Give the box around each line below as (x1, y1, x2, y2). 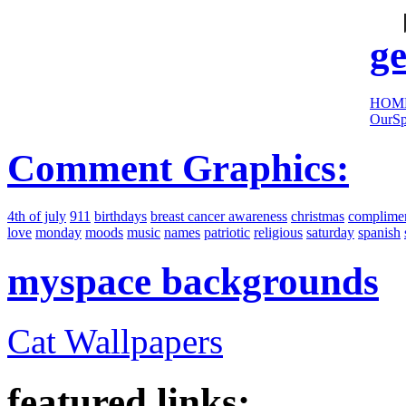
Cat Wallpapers (7, 322, 223, 362)
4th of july (7, 208, 66, 224)
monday (35, 224, 82, 240)
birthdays (94, 208, 147, 224)
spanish (358, 224, 401, 240)
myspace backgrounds (7, 259, 379, 303)
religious (254, 224, 303, 240)
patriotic (204, 224, 250, 240)
